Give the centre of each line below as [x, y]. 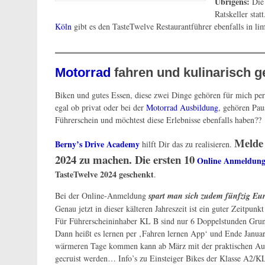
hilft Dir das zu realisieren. [187, 144]
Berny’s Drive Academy [97, 144]
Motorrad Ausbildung [182, 108]
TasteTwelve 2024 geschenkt [104, 174]
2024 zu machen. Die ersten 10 [125, 160]
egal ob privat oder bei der [101, 108]
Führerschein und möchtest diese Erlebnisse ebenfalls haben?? [158, 120]
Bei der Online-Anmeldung [102, 196]
